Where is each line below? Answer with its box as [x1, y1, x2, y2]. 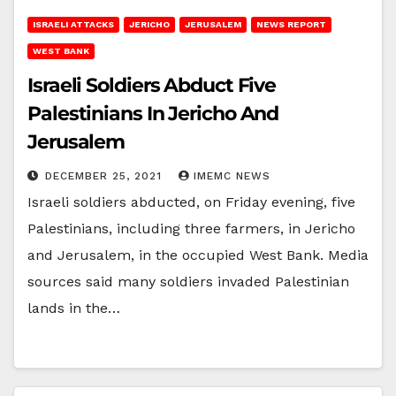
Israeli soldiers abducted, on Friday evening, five [27, 193, 355, 210]
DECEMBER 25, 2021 [45, 169, 166, 182]
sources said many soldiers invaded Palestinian [27, 272, 349, 290]
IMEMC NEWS [194, 169, 270, 182]
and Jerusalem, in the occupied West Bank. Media [27, 246, 369, 263]
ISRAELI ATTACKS [33, 19, 114, 29]
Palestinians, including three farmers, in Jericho [27, 219, 355, 237]
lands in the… [27, 299, 120, 316]
